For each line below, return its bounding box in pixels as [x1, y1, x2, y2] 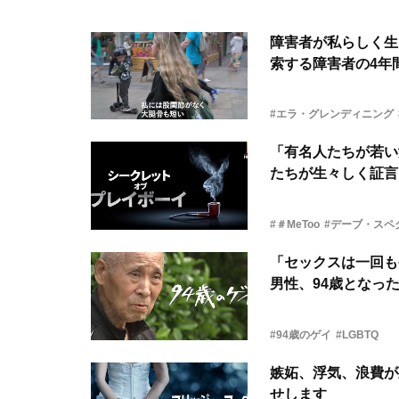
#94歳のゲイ [270, 329, 331, 342]
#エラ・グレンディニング [270, 108, 394, 121]
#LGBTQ [336, 329, 379, 342]
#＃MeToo [270, 218, 320, 232]
